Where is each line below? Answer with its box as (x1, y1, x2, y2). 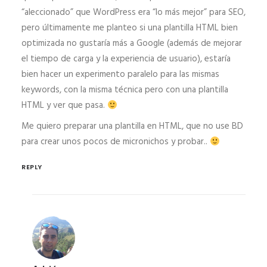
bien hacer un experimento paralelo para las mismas (21, 67, 219, 82)
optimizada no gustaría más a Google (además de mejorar (21, 36, 242, 51)
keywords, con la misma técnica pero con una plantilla (21, 83, 228, 97)
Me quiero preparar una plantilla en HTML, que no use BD (21, 119, 243, 133)
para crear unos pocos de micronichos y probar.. (21, 135, 210, 149)
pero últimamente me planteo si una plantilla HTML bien (21, 21, 238, 35)
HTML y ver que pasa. (21, 98, 107, 113)
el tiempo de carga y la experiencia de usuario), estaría (21, 52, 231, 66)
